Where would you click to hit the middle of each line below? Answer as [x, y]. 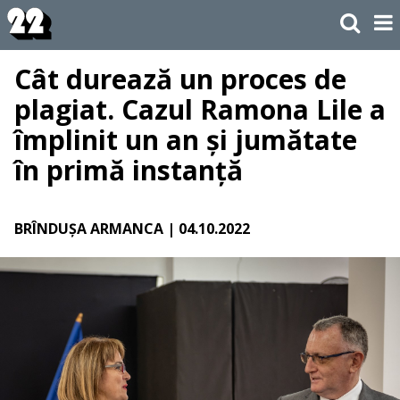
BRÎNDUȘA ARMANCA [89, 229]
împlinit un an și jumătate [186, 140]
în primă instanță [129, 171]
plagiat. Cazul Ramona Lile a [200, 110]
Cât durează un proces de [180, 79]
